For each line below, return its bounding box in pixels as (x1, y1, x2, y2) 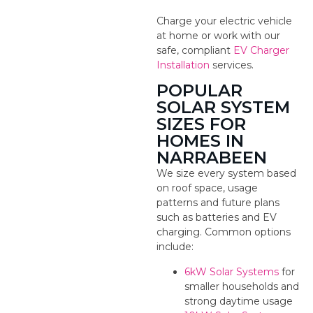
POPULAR (156, 80, 242, 101)
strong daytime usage (184, 294, 293, 307)
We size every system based (156, 167, 296, 180)
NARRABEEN (156, 147, 267, 168)
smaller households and (184, 279, 299, 293)
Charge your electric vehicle (156, 14, 292, 27)
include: (156, 240, 194, 254)
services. (210, 58, 254, 71)
